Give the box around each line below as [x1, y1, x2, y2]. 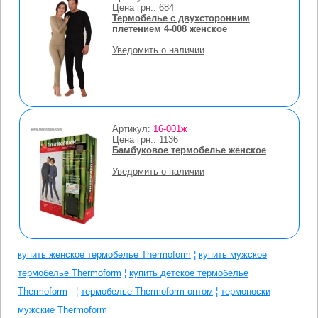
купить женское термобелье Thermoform [17, 248, 191, 260]
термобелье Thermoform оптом [80, 285, 213, 297]
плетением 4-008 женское [111, 23, 227, 34]
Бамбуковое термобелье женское [111, 144, 266, 155]
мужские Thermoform [17, 304, 107, 315]
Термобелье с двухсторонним [111, 12, 250, 23]
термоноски [220, 285, 270, 297]
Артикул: [111, 123, 153, 134]
